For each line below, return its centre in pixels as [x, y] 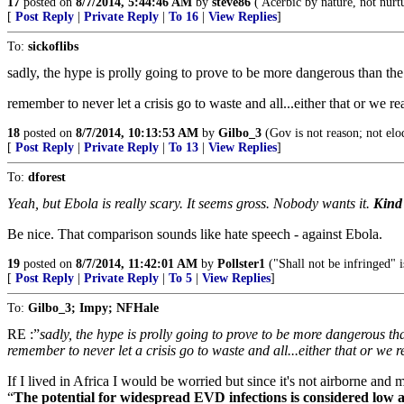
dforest [47, 177]
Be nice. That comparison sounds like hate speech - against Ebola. [195, 234]
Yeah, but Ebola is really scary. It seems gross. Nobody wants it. [190, 203]
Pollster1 [241, 264]
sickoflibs [53, 46]
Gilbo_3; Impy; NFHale [93, 308]
